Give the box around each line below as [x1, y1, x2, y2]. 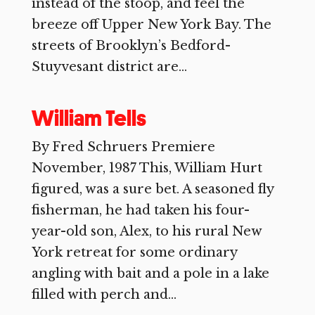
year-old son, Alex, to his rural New [31, 224, 262, 239]
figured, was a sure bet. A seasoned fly [31, 181, 274, 197]
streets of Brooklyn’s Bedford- [31, 38, 231, 53]
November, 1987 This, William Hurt [31, 160, 262, 176]
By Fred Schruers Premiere [31, 139, 215, 155]
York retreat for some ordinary [31, 245, 237, 260]
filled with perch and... [31, 287, 176, 302]
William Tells [31, 104, 146, 132]
